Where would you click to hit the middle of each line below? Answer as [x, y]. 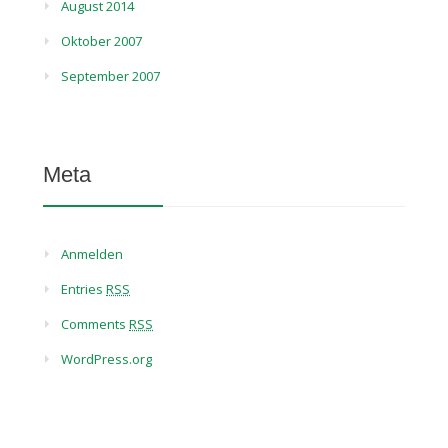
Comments [95, 324]
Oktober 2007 [102, 41]
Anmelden [92, 254]
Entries [84, 289]
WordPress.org [107, 359]
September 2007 [111, 76]
